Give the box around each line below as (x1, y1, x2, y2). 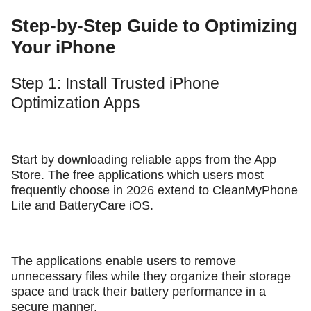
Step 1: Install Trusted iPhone (11, 74, 219, 93)
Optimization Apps (11, 94, 140, 112)
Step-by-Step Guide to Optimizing (11, 15, 298, 37)
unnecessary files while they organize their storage (11, 269, 291, 283)
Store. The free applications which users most (11, 168, 264, 183)
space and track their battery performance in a (11, 284, 266, 299)
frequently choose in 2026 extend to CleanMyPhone (11, 183, 298, 198)
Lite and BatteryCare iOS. (11, 199, 157, 213)
